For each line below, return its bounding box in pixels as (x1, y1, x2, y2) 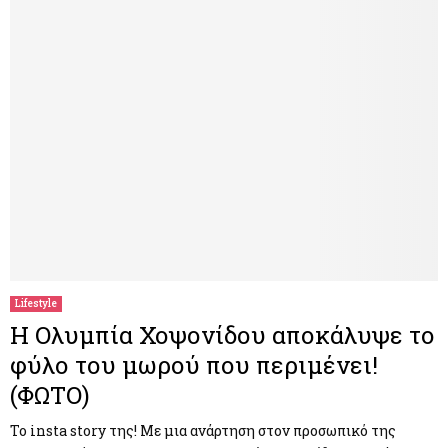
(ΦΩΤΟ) (10, 378, 90, 411)
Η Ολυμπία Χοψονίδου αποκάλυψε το (10, 318, 435, 351)
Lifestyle (15, 296, 57, 310)
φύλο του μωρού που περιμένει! (10, 348, 378, 381)
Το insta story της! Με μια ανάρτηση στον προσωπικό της (10, 420, 396, 440)
